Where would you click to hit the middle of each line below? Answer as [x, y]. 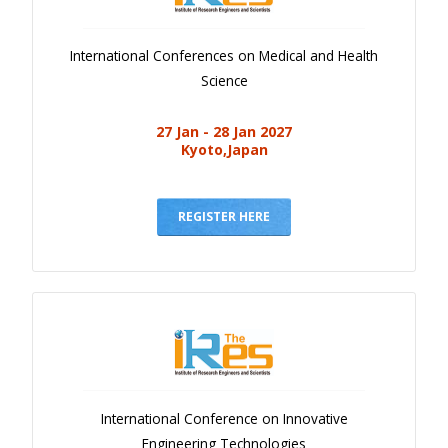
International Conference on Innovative [224, 418]
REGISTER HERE [224, 217]
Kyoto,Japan [224, 150]
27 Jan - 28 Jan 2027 [224, 132]
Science [224, 81]
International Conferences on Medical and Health [224, 56]
